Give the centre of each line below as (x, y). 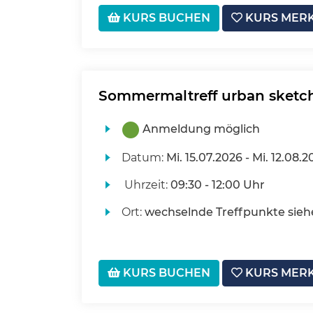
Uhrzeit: (146, 185)
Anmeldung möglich (201, 129)
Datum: (144, 158)
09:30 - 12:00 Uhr (217, 185)
